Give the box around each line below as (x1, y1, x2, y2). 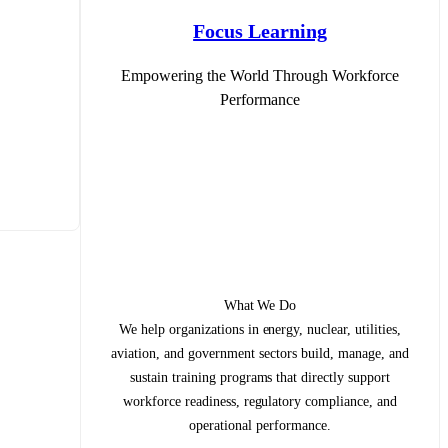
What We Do (223, 297, 297, 313)
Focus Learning (193, 19, 327, 42)
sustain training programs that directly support (129, 369, 391, 385)
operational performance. (189, 417, 331, 433)
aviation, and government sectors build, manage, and (111, 345, 409, 361)
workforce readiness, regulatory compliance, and (122, 393, 398, 409)
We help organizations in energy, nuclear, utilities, (118, 321, 402, 337)
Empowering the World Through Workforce (121, 66, 399, 84)
